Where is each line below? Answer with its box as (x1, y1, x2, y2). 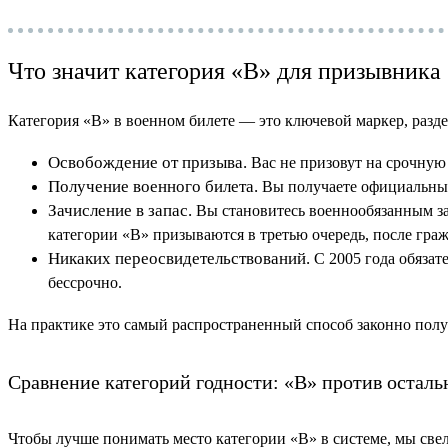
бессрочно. (48, 274, 122, 292)
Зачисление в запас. (48, 201, 192, 221)
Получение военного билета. (48, 177, 258, 197)
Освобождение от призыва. (48, 153, 247, 173)
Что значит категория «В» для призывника (8, 58, 441, 85)
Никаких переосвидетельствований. (48, 249, 310, 269)
